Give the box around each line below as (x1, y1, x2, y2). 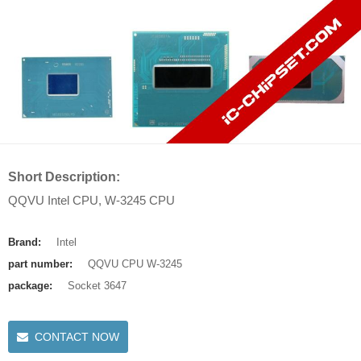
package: (8, 280, 56, 292)
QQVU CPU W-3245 (88, 258, 182, 270)
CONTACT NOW (35, 330, 119, 343)
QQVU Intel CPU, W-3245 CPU (8, 193, 175, 207)
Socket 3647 (68, 280, 127, 292)
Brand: (8, 236, 44, 248)
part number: (8, 258, 76, 270)
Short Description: (8, 170, 120, 184)
